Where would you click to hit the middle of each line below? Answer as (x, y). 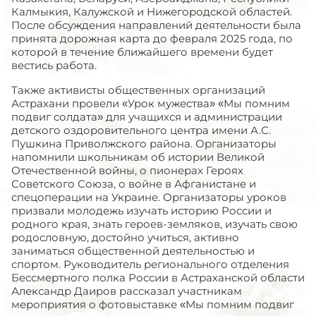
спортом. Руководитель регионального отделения (150, 264)
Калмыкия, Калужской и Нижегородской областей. (152, 12)
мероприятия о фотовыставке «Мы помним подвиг (153, 304)
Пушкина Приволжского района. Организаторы (144, 144)
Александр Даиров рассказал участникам (127, 291)
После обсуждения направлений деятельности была (156, 25)
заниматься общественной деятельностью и (133, 251)
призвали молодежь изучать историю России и (141, 211)
